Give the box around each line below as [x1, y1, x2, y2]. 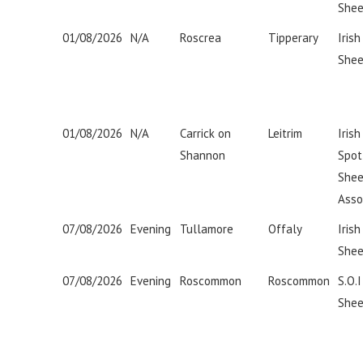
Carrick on [180, 126, 231, 141]
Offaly [268, 221, 302, 237]
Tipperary [268, 30, 318, 45]
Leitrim [268, 126, 302, 141]
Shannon [180, 147, 225, 163]
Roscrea [180, 30, 224, 45]
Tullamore [180, 221, 233, 237]
